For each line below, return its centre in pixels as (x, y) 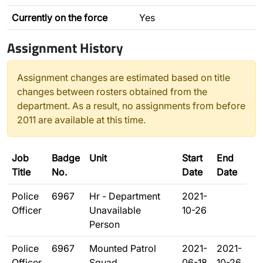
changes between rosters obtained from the (112, 92)
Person (104, 224)
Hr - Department (125, 196)
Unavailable (115, 210)
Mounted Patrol (123, 248)
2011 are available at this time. (81, 120)
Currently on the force (60, 18)
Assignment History (65, 48)
